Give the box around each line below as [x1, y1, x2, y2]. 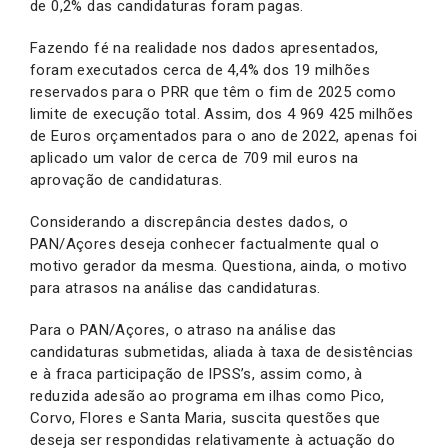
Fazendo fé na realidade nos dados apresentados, [30, 38, 379, 57]
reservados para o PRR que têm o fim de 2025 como [30, 82, 397, 101]
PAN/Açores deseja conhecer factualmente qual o [30, 234, 380, 253]
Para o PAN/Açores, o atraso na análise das [30, 320, 337, 339]
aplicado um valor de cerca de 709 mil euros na [30, 148, 359, 167]
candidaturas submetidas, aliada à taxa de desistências [30, 342, 414, 361]
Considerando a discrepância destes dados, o [30, 212, 349, 231]
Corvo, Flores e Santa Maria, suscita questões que [30, 408, 381, 427]
